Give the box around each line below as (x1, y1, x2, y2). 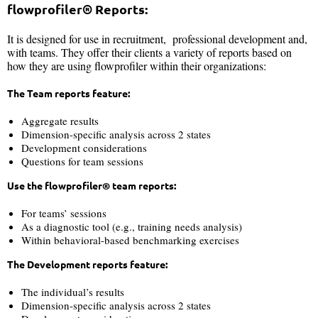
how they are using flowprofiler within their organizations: (7, 57, 266, 73)
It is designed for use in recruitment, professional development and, (7, 31, 307, 46)
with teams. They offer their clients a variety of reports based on (7, 44, 292, 60)
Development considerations (21, 140, 147, 155)
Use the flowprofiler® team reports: (7, 178, 176, 192)
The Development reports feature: (7, 257, 168, 270)
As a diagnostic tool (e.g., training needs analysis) (21, 219, 242, 234)
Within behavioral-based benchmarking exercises (21, 232, 239, 247)
